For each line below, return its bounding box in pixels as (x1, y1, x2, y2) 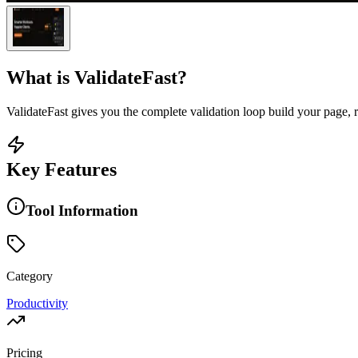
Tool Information (26, 201, 138, 219)
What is (6, 66, 74, 88)
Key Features (6, 158, 117, 180)
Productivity (6, 296, 68, 311)
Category (6, 269, 53, 284)
